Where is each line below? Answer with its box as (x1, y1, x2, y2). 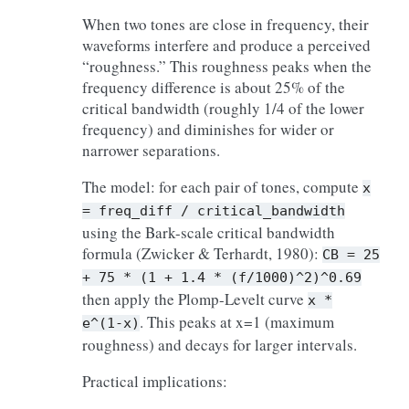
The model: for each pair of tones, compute (82, 176, 362, 197)
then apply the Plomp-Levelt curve (82, 288, 308, 309)
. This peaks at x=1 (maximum (140, 311, 334, 332)
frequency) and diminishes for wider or (82, 119, 334, 140)
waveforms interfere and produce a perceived (82, 35, 371, 56)
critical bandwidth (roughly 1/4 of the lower (82, 98, 364, 119)
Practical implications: (82, 371, 227, 392)
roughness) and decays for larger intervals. (82, 334, 357, 355)
